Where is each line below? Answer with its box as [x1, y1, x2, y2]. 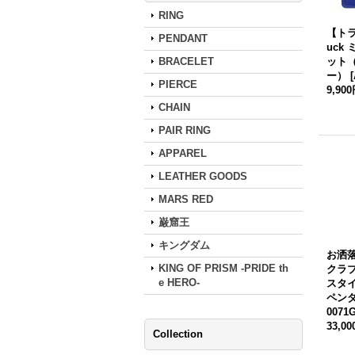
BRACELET [158, 55, 214, 67]
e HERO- [158, 277, 200, 288]
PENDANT [158, 32, 208, 44]
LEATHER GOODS [158, 170, 247, 182]
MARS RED [158, 193, 213, 205]
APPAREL [158, 147, 207, 159]
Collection [153, 328, 203, 340]
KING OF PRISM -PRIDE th [158, 262, 288, 274]
